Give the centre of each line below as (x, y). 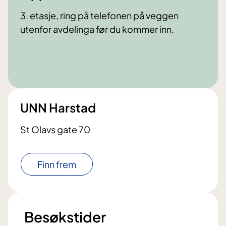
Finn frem (57, 164)
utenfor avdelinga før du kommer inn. (97, 29)
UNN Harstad (58, 107)
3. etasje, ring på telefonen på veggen (99, 15)
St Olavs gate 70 (55, 129)
